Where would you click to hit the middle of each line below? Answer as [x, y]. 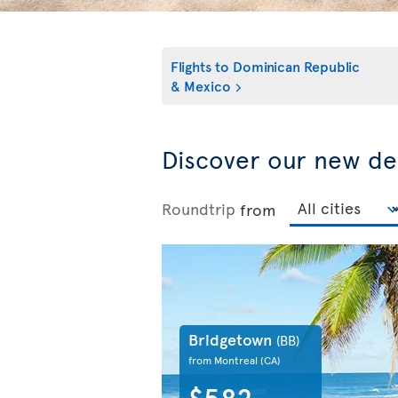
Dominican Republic [295, 66]
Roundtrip [199, 208]
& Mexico [201, 85]
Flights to [200, 66]
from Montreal [224, 359]
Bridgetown [232, 338]
